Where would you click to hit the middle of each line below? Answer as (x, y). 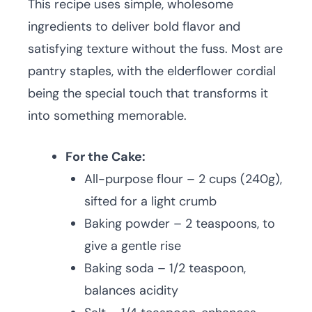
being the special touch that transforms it (148, 93)
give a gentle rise (133, 246)
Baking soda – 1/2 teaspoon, (165, 268)
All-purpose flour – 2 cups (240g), (183, 179)
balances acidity (131, 290)
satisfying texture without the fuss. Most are (155, 49)
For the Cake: (106, 157)
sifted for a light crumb (150, 201)
